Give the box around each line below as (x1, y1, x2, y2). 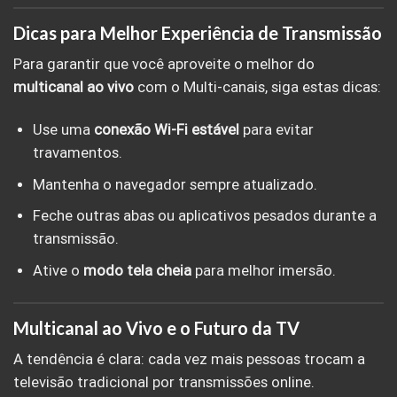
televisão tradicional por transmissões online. (13, 374, 315, 392)
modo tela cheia (82, 262, 191, 280)
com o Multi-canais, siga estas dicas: (134, 78, 381, 96)
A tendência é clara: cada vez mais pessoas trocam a (13, 351, 365, 369)
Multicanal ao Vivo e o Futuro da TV (13, 317, 300, 339)
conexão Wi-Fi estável (93, 121, 239, 138)
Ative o (32, 262, 83, 280)
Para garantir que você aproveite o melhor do (13, 55, 315, 73)
